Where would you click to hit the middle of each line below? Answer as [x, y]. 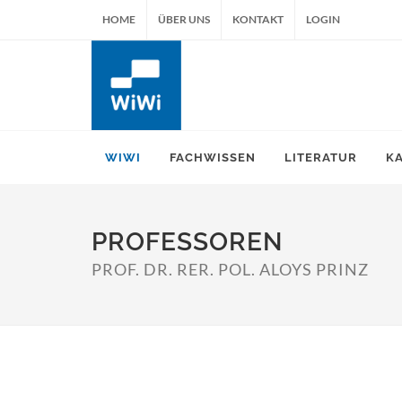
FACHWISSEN [213, 157]
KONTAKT [258, 19]
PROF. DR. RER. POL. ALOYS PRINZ [230, 269]
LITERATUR [321, 157]
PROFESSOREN [187, 242]
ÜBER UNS [184, 19]
